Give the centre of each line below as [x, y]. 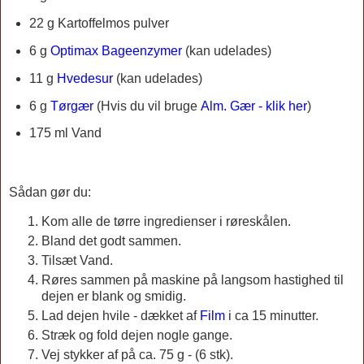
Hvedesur [84, 78]
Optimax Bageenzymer [116, 50]
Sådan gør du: [50, 193]
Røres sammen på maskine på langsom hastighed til [193, 280]
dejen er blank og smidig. [115, 297]
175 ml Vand [65, 133]
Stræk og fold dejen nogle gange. [137, 336]
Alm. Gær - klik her [253, 106]
